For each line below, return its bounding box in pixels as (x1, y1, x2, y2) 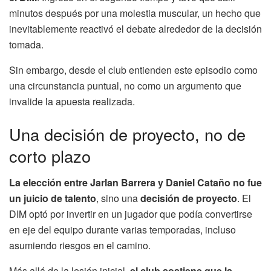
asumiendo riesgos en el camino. (9, 238, 151, 253)
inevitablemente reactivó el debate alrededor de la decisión (9, 22, 262, 36)
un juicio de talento (9, 191, 96, 206)
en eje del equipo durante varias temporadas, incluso (9, 223, 236, 237)
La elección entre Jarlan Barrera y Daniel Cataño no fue (9, 175, 262, 190)
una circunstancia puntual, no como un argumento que (9, 79, 241, 93)
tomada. (9, 38, 44, 52)
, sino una (96, 191, 140, 206)
